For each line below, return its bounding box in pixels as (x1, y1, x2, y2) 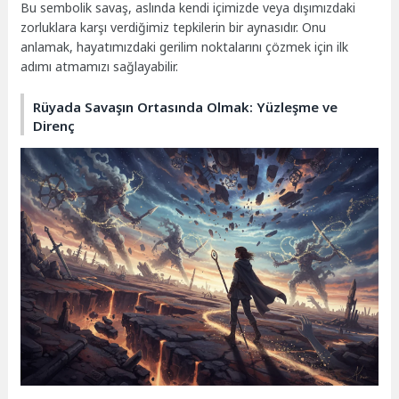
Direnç (33, 116, 76, 134)
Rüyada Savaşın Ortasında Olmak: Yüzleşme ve (33, 97, 338, 116)
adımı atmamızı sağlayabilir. (20, 58, 179, 76)
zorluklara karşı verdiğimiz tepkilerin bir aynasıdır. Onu (20, 19, 327, 37)
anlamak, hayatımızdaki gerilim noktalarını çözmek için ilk (20, 38, 349, 56)
